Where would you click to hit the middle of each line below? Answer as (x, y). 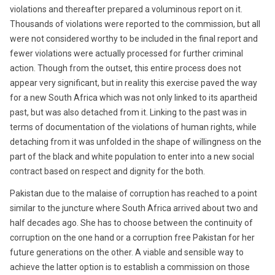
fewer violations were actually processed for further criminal (126, 53)
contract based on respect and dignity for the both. (107, 171)
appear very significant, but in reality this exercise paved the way (134, 83)
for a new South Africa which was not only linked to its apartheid (134, 97)
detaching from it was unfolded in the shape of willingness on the (136, 141)
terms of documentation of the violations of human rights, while (133, 127)
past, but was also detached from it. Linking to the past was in (128, 112)
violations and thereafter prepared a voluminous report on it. (126, 9)
